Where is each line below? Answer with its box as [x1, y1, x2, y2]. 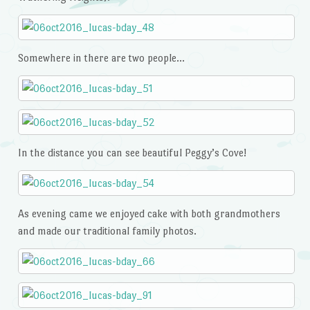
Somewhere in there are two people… [17, 51, 185, 64]
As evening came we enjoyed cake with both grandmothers [17, 207, 280, 219]
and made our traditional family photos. [17, 224, 197, 237]
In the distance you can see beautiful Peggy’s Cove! [17, 147, 246, 159]
